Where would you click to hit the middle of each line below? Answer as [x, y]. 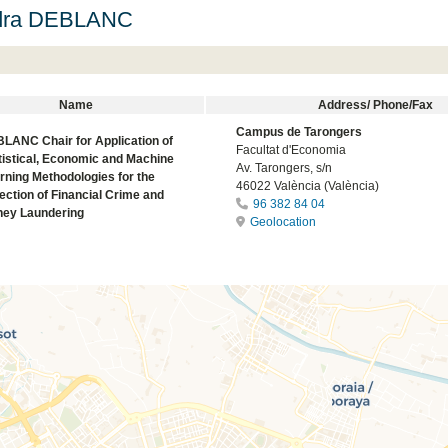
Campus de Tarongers [298, 131]
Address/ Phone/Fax [376, 104]
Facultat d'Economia [290, 149]
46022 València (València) [307, 185]
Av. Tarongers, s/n [283, 167]
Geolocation [282, 221]
